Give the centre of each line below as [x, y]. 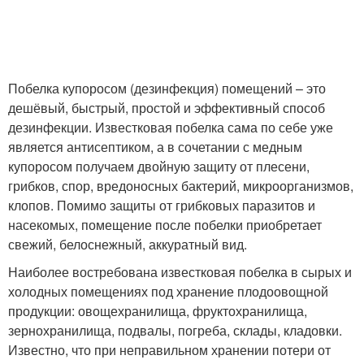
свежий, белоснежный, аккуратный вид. [128, 245]
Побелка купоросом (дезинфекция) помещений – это [167, 89]
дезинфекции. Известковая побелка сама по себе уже [171, 128]
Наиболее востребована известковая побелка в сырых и [180, 272]
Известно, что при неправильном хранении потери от [169, 350]
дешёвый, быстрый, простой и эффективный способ [167, 108]
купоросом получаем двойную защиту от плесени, [159, 167]
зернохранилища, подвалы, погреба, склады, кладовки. [175, 331]
